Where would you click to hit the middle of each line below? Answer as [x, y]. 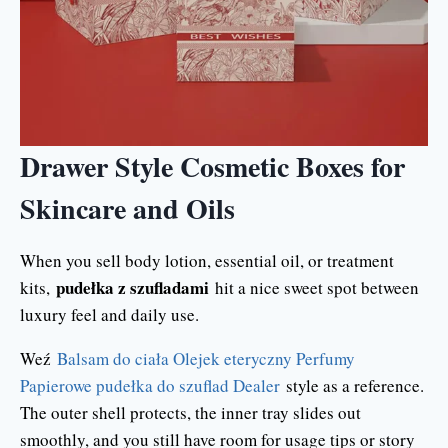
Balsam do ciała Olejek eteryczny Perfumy [206, 358]
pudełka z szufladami [132, 287]
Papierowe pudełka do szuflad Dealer [150, 385]
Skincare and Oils [127, 208]
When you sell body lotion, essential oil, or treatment [207, 260]
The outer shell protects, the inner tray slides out [190, 412]
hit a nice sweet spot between [314, 287]
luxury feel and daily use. [109, 314]
